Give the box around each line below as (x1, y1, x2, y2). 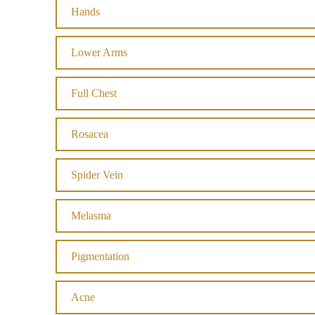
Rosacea (71, 128, 108, 140)
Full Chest (71, 87, 117, 99)
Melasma (71, 210, 111, 221)
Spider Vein (71, 169, 123, 181)
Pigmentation (71, 250, 129, 262)
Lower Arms (71, 46, 127, 58)
